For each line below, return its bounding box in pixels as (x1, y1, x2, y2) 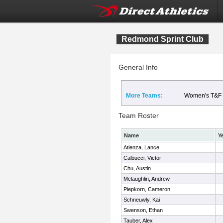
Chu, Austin (123, 165, 151, 171)
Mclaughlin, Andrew (123, 176, 170, 182)
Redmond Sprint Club (121, 35, 204, 43)
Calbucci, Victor (123, 155, 161, 161)
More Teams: (126, 92, 163, 99)
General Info (118, 63, 158, 71)
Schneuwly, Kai (123, 197, 160, 203)
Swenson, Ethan (123, 207, 163, 213)
